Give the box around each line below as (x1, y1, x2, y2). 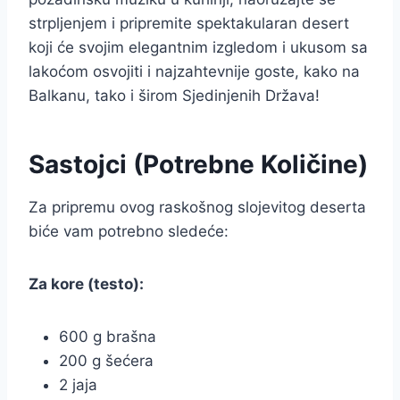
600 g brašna (59, 328, 156, 346)
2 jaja (59, 376, 97, 395)
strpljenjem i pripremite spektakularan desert (29, 14, 349, 33)
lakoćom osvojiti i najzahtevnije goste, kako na (29, 62, 360, 81)
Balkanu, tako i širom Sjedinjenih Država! (29, 87, 320, 105)
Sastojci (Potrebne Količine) (29, 149, 368, 180)
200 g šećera (59, 352, 154, 371)
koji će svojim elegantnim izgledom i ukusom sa (29, 38, 368, 57)
